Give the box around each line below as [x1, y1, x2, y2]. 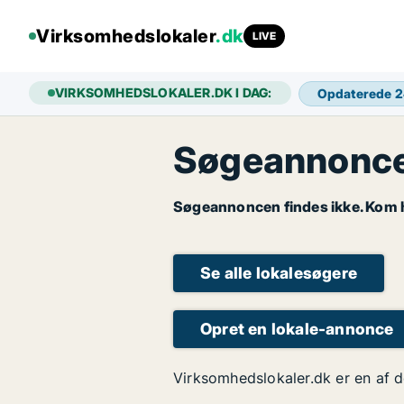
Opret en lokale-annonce [200, 319, 394, 338]
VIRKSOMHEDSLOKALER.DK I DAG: [55, 85, 272, 100]
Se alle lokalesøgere [200, 263, 357, 282]
